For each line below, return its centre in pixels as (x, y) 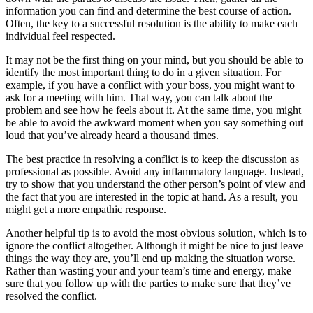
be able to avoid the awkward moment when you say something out (154, 122)
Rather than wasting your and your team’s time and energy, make (148, 270)
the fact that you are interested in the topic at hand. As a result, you (152, 196)
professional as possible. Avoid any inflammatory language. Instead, (155, 171)
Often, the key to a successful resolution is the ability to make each (152, 23)
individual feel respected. (60, 36)
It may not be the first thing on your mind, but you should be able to (154, 59)
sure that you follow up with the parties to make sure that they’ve (148, 283)
